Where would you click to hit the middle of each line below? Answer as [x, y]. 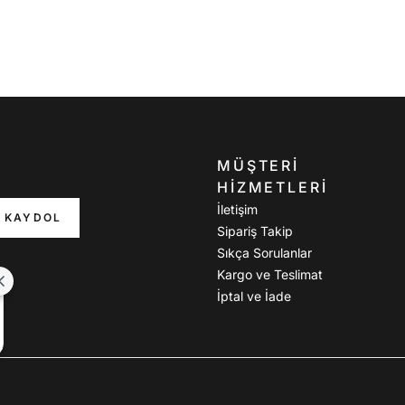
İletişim [237, 209]
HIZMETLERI [272, 187]
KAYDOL [33, 217]
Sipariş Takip [254, 231]
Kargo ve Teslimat [269, 274]
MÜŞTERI [258, 165]
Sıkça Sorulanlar [264, 253]
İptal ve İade [254, 296]
